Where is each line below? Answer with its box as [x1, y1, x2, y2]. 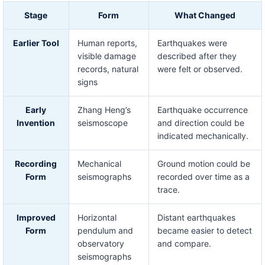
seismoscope [77, 118, 128, 128]
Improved [16, 212, 56, 223]
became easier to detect [157, 225, 252, 236]
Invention [17, 118, 56, 128]
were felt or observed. [157, 64, 243, 75]
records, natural [77, 64, 138, 75]
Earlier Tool [12, 38, 59, 49]
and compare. [157, 238, 211, 249]
